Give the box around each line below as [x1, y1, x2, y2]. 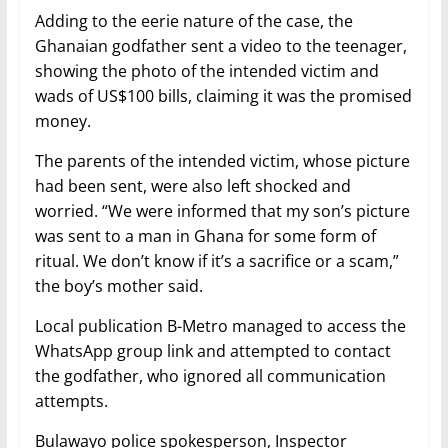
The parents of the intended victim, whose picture [34, 150, 410, 173]
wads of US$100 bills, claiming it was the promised [34, 85, 412, 108]
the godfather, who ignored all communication [34, 365, 386, 388]
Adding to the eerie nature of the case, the [34, 10, 353, 33]
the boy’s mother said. [34, 275, 203, 298]
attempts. [34, 390, 108, 413]
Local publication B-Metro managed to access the [34, 315, 406, 338]
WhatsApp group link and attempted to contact [34, 340, 391, 363]
